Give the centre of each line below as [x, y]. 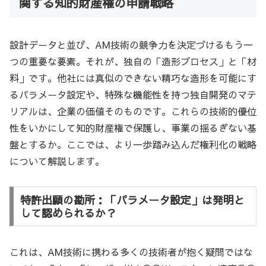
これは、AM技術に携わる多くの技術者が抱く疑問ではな [131, 252]
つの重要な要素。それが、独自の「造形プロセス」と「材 [133, 61]
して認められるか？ [68, 213]
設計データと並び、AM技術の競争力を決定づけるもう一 [131, 44]
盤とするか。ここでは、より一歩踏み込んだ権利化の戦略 [133, 144]
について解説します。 [57, 161]
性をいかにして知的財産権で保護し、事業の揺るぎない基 [133, 127]
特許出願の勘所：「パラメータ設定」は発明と [132, 199]
